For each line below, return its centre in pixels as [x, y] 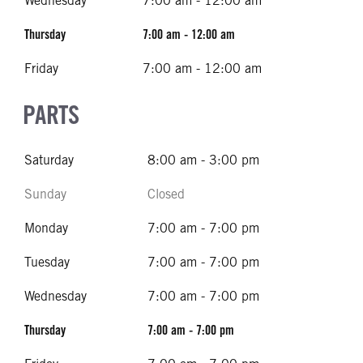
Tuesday [47, 262]
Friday [41, 68]
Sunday [45, 194]
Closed [166, 194]
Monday [46, 228]
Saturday [49, 160]
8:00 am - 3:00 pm [203, 160]
